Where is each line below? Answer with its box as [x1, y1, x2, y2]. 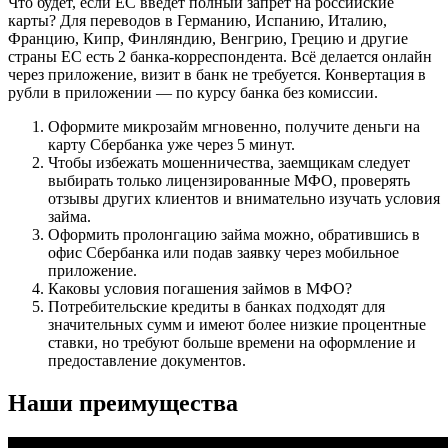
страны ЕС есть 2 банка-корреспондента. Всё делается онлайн [8, 47, 432, 65]
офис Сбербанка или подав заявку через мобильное [48, 243, 399, 261]
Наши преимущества [8, 389, 238, 416]
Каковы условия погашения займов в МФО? [48, 279, 352, 297]
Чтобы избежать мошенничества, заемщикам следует [48, 153, 410, 171]
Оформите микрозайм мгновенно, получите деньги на [48, 117, 420, 135]
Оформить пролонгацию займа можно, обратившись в [48, 225, 420, 243]
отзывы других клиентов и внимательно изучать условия [48, 189, 440, 207]
